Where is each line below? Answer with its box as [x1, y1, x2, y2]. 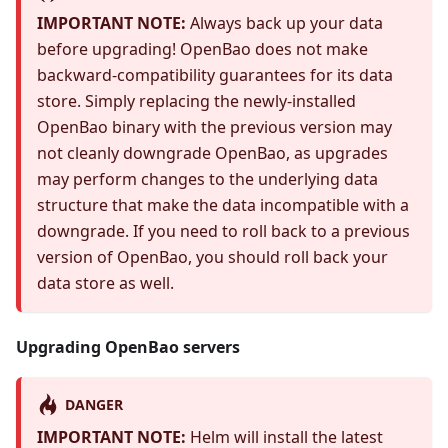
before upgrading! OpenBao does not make [37, 38, 368, 61]
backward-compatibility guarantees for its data [37, 64, 393, 87]
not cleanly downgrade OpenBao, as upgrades [37, 142, 388, 165]
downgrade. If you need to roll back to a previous [37, 220, 410, 243]
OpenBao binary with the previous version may [37, 116, 392, 139]
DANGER [64, 394, 123, 414]
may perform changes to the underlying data [37, 168, 378, 191]
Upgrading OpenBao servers [16, 336, 240, 359]
